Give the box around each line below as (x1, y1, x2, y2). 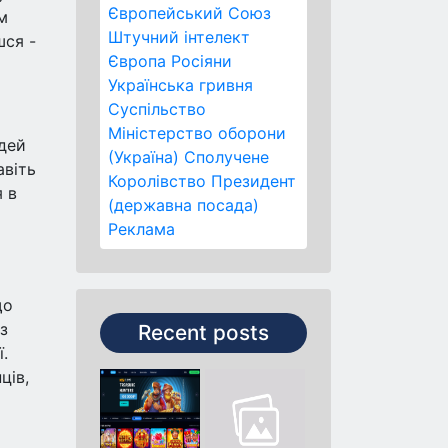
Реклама (108, 219, 175, 239)
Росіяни (171, 51, 232, 71)
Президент (211, 171, 296, 191)
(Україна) (108, 147, 179, 167)
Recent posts (138, 320, 269, 345)
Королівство (108, 171, 206, 191)
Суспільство (108, 99, 206, 119)
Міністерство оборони (108, 123, 286, 143)
